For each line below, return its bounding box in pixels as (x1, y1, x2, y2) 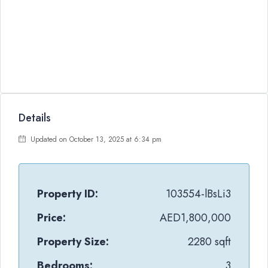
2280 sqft (188, 234, 231, 249)
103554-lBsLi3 (166, 186, 231, 202)
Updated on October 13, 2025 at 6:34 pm (28, 134, 162, 145)
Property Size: (37, 234, 109, 249)
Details (19, 110, 51, 126)
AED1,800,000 (160, 210, 231, 226)
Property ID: (37, 186, 98, 202)
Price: (37, 210, 66, 226)
